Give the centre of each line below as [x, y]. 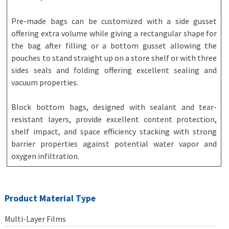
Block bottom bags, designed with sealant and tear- [114, 107]
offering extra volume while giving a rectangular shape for [114, 33]
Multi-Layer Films [36, 219]
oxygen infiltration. [46, 156]
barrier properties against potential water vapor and [114, 144]
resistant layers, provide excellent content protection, [114, 119]
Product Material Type [50, 198]
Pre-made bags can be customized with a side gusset [114, 21]
